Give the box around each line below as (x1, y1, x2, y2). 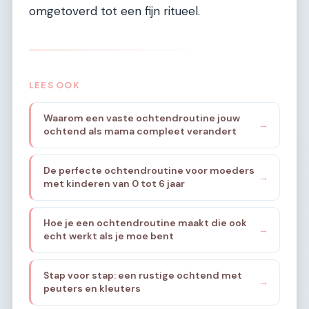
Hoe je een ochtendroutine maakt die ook (43, 217, 247, 230)
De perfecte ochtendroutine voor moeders (43, 164, 255, 177)
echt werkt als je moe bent (43, 230, 174, 243)
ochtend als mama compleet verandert (43, 125, 237, 138)
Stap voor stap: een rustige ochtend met (43, 269, 242, 282)
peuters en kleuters (43, 282, 141, 295)
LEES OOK (29, 79, 80, 90)
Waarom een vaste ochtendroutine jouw (43, 112, 240, 125)
